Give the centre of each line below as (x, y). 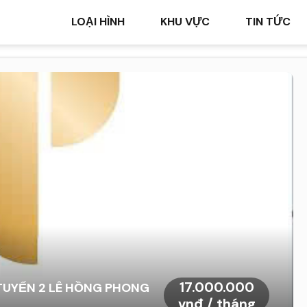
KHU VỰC (185, 22)
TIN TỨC (268, 22)
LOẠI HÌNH (98, 22)
